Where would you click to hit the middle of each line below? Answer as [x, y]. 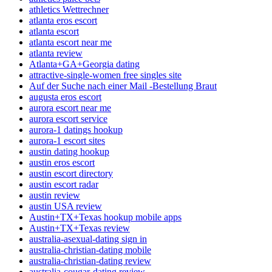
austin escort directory [71, 173]
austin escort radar [64, 184]
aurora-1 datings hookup [76, 129]
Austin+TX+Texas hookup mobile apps [105, 217]
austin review [55, 195]
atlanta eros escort [63, 20]
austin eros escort [62, 162]
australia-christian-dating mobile [90, 250]
